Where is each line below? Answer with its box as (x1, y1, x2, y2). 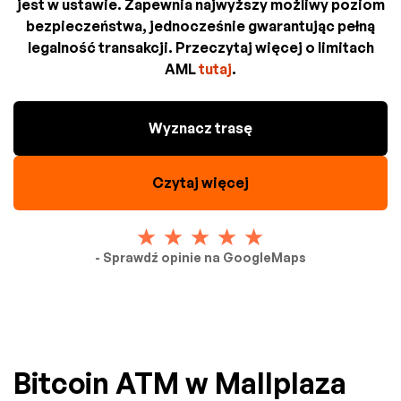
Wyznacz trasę (149, 118, 252, 137)
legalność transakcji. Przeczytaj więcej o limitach (27, 38, 374, 56)
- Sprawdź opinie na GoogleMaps (95, 249, 306, 265)
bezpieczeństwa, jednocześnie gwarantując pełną (26, 16, 375, 35)
